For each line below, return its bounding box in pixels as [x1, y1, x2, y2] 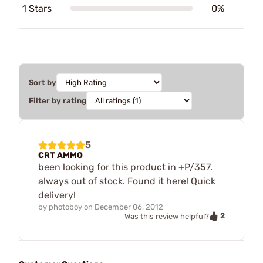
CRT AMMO [38, 150, 83, 160]
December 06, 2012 [95, 202, 163, 211]
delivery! [38, 189, 76, 201]
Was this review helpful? [124, 211, 209, 221]
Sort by [29, 77, 56, 87]
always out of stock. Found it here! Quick [38, 175, 215, 187]
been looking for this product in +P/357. [38, 161, 213, 173]
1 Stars [22, 2, 52, 14]
